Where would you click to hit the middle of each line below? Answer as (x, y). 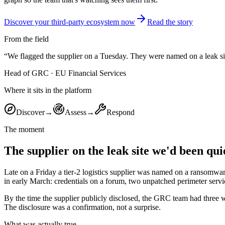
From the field (26, 39)
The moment (24, 129)
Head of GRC (26, 73)
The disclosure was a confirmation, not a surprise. (82, 207)
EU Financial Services (91, 73)
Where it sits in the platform (48, 90)
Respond (121, 112)
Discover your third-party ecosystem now (70, 22)
